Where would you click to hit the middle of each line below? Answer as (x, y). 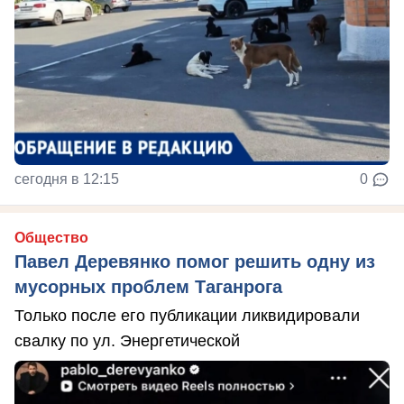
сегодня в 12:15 (67, 179)
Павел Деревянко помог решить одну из (195, 262)
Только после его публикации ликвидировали (187, 316)
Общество (51, 238)
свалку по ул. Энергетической (127, 341)
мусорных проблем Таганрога (148, 287)
